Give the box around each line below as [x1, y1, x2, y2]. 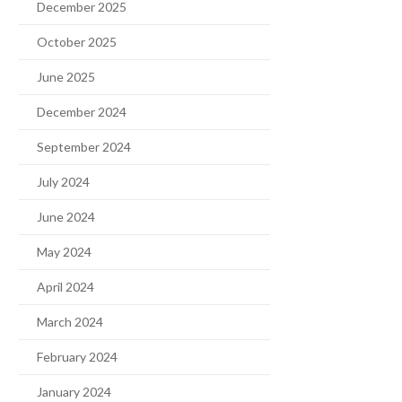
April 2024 [37, 279, 94, 294]
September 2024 [37, 139, 131, 154]
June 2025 [37, 69, 95, 84]
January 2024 [37, 384, 111, 399]
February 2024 [37, 349, 118, 364]
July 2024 [37, 174, 90, 189]
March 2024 [37, 314, 103, 329]
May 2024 [37, 244, 92, 259]
